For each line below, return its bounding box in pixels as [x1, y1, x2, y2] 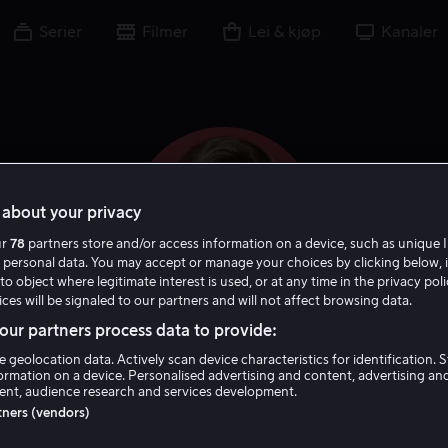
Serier [39, 24, 82, 40]
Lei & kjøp [248, 24, 321, 40]
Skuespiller [158, 401, 239, 418]
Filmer [142, 24, 188, 40]
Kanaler [381, 24, 438, 40]
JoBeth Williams [77, 345, 371, 386]
